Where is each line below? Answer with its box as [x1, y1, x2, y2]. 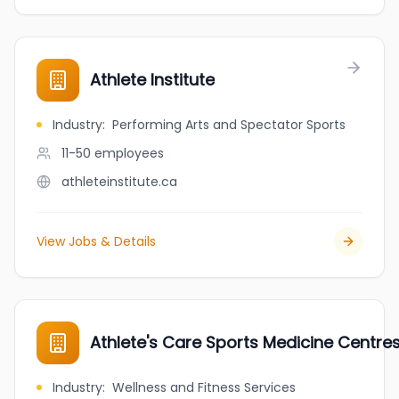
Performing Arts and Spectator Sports [112, 116, 346, 134]
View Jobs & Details [37, 232, 156, 250]
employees [94, 144, 164, 162]
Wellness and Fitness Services [112, 379, 296, 396]
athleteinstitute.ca [61, 173, 177, 191]
